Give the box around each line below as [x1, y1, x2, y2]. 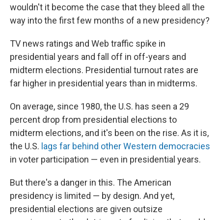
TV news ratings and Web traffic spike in [10, 38, 165, 49]
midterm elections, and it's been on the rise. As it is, [10, 127, 209, 138]
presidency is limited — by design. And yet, [10, 190, 174, 201]
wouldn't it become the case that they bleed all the [10, 1, 205, 12]
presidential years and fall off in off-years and [10, 51, 186, 62]
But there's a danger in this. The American [10, 177, 171, 188]
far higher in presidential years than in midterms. [10, 78, 197, 88]
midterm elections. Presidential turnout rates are [10, 64, 198, 75]
